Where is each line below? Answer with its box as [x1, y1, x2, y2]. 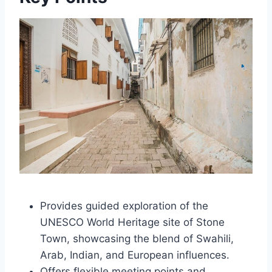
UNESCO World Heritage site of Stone [40, 216, 225, 229]
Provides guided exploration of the [40, 200, 208, 212]
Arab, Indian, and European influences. [40, 249, 229, 262]
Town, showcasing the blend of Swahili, [40, 233, 234, 245]
